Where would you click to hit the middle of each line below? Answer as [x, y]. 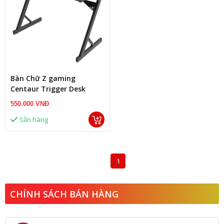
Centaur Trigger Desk [48, 89]
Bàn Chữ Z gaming [43, 78]
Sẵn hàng [34, 119]
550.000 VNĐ [30, 104]
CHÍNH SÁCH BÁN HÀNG [64, 194]
